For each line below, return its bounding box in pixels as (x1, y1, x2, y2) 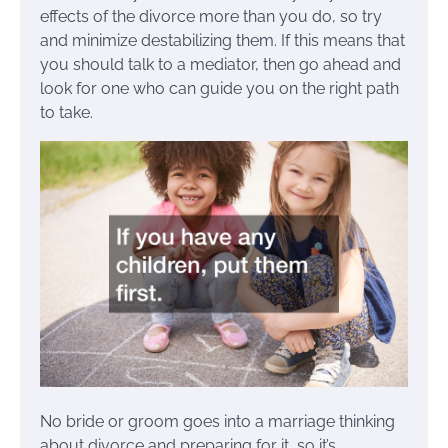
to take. (40, 103, 93, 122)
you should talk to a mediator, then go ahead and (40, 55, 401, 74)
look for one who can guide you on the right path (40, 79, 399, 98)
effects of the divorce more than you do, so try (40, 7, 382, 26)
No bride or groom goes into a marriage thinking (40, 411, 395, 431)
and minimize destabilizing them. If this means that (40, 31, 405, 50)
